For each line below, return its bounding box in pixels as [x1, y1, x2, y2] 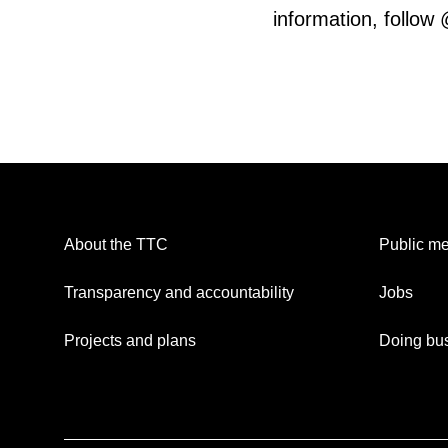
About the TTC [64, 236, 168, 254]
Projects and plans [64, 332, 196, 350]
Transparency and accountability [64, 284, 294, 302]
